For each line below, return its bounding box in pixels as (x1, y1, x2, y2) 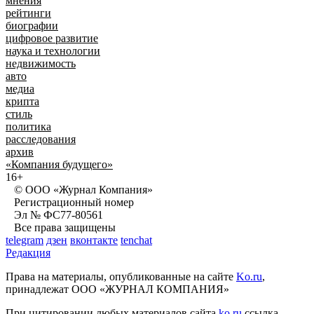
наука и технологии (6, 44, 100, 57)
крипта (6, 95, 39, 107)
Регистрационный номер (6, 196, 134, 208)
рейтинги (6, 6, 51, 19)
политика (6, 120, 51, 132)
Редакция (6, 246, 50, 259)
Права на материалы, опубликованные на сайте (6, 270, 236, 282)
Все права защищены (6, 221, 116, 233)
